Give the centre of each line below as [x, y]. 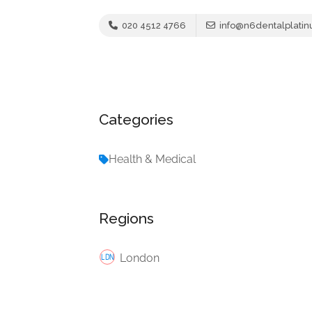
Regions [126, 218]
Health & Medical [152, 159]
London [140, 258]
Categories [136, 119]
